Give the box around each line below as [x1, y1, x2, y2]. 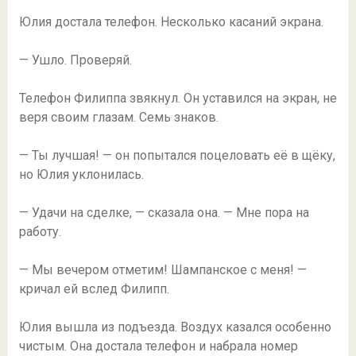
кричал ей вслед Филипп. [18, 281, 169, 297]
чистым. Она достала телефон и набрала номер [18, 339, 298, 354]
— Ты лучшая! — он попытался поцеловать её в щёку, [18, 148, 335, 164]
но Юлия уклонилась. [18, 167, 144, 183]
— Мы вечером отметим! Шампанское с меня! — [18, 262, 307, 278]
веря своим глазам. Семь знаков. [18, 110, 219, 126]
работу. [18, 224, 61, 240]
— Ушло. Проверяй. [18, 52, 132, 68]
